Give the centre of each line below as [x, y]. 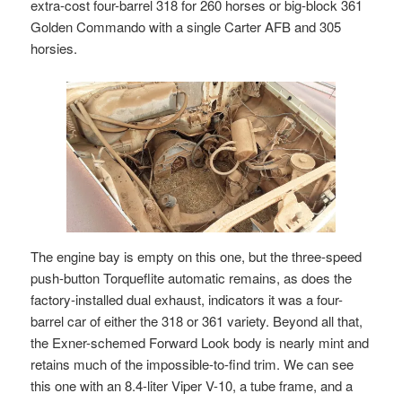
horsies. [54, 48]
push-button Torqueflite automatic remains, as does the [192, 278]
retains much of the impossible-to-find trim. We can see [192, 364]
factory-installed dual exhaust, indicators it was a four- [187, 300]
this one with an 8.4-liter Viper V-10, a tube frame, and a [192, 386]
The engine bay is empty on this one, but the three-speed [197, 257]
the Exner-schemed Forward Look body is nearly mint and [200, 343]
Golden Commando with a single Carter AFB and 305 [186, 27]
